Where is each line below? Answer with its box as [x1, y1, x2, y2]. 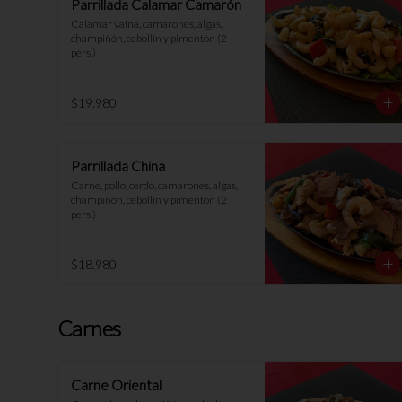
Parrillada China [71, 157, 165, 174]
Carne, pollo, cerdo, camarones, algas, [71, 179, 238, 192]
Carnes [57, 315, 121, 341]
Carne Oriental [71, 376, 162, 393]
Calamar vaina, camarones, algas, [71, 17, 223, 31]
